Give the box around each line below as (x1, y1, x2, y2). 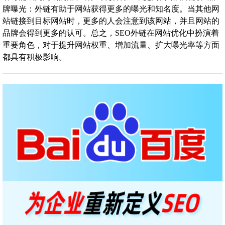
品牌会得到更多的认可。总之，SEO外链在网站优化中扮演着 (3, 29, 219, 38)
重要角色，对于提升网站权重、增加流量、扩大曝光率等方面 (3, 41, 219, 50)
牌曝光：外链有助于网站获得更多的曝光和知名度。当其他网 (3, 5, 219, 14)
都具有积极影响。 (3, 53, 67, 62)
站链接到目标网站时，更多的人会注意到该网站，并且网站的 (3, 17, 219, 26)
